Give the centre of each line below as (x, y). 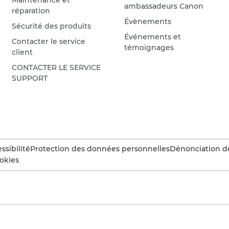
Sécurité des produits (52, 26)
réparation (31, 10)
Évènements (148, 21)
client (22, 52)
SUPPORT (30, 78)
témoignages (149, 47)
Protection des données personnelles (100, 148)
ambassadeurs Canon (164, 6)
